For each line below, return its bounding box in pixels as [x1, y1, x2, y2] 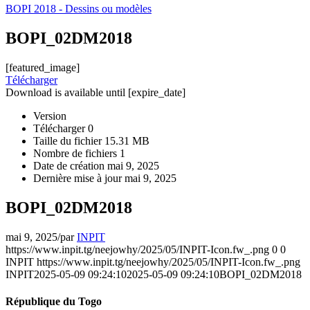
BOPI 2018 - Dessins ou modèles [6, 3, 152, 15]
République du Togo [6, 295, 102, 307]
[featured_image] [6, 61, 80, 73]
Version [33, 109, 66, 122]
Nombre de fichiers [33, 147, 120, 159]
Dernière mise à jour [33, 172, 125, 184]
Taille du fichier [33, 134, 104, 147]
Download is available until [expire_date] [6, 86, 185, 98]
